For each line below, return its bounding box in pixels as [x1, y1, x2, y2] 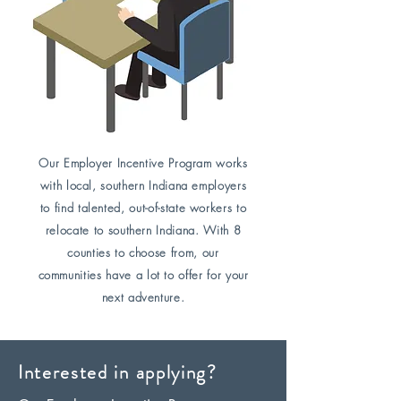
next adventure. [101, 289, 185, 305]
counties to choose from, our [67, 244, 219, 260]
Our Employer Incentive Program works [38, 155, 248, 171]
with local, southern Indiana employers [39, 177, 247, 193]
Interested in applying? [18, 359, 218, 386]
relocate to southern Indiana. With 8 [45, 222, 242, 238]
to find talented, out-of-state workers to [39, 200, 247, 216]
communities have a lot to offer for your [38, 267, 249, 283]
